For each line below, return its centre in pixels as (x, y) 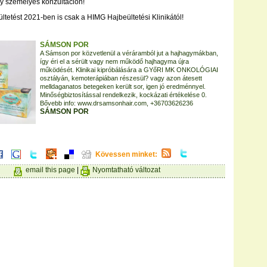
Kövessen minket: (126, 154)
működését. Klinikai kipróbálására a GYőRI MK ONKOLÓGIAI (129, 70)
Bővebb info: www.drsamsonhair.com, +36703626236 (117, 103)
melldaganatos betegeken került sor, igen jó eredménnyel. (123, 86)
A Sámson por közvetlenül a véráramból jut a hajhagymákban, (129, 53)
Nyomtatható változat (126, 170)
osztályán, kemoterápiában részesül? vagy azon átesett (121, 78)
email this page (50, 170)
